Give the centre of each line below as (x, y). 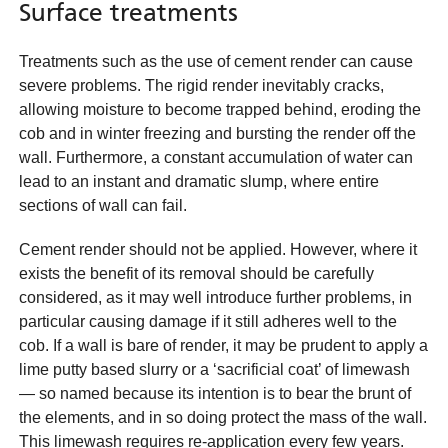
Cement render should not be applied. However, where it (218, 249)
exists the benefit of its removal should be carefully (196, 273)
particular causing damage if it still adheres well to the (208, 321)
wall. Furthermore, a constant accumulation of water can (216, 157)
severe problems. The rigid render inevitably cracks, (201, 85)
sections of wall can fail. (103, 205)
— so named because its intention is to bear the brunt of (215, 393)
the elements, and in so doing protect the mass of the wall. (223, 417)
